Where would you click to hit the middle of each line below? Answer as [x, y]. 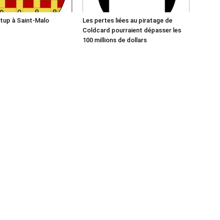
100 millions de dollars [115, 40]
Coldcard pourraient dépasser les [132, 30]
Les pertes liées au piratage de [127, 20]
